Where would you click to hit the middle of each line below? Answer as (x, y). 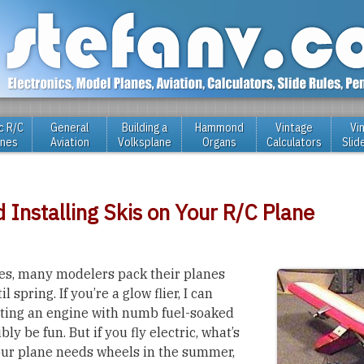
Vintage (294, 128)
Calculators (294, 142)
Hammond (219, 128)
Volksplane (144, 142)
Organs (219, 142)
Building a (144, 128)
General (69, 128)
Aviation (69, 142)
